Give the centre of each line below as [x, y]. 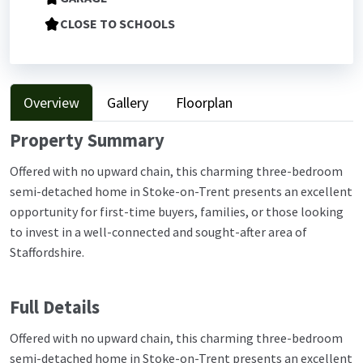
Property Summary [87, 140]
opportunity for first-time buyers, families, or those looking [177, 212]
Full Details [55, 307]
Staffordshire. [47, 252]
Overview [51, 102]
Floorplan [204, 102]
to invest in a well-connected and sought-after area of [158, 232]
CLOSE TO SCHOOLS [117, 23]
